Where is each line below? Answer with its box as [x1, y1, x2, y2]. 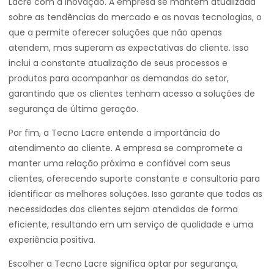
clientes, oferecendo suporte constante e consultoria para [9, 172, 260, 185]
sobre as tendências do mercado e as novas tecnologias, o [9, 11, 262, 23]
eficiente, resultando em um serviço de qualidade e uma [9, 218, 253, 231]
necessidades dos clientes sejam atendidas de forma [9, 203, 238, 215]
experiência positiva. [9, 234, 95, 246]
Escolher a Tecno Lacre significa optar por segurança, [9, 257, 238, 270]
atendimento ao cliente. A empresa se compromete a [9, 142, 242, 154]
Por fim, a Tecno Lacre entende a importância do [9, 127, 220, 139]
